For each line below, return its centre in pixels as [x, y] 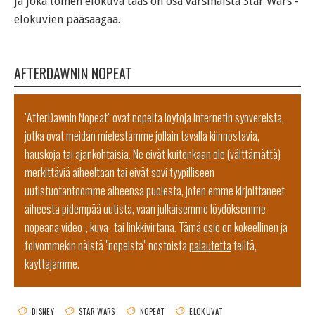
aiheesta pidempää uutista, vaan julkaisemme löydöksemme [145, 208]
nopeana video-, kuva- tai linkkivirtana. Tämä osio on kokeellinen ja [156, 227]
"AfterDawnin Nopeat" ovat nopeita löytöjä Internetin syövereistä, [154, 117]
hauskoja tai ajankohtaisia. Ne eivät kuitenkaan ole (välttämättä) [153, 154]
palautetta [210, 245]
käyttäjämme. [52, 263]
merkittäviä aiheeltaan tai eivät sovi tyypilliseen [120, 172]
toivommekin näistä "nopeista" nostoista [107, 245]
